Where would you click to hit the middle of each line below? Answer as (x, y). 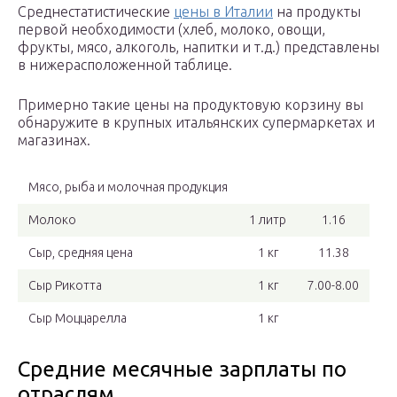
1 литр (268, 220)
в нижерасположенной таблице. (125, 65)
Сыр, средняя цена (81, 253)
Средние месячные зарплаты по (182, 370)
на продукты (317, 12)
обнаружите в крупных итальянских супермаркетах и (196, 123)
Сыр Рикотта (65, 286)
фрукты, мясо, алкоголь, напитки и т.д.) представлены (198, 47)
